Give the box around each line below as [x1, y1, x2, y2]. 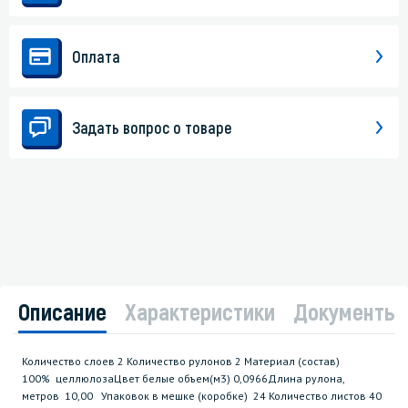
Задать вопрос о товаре [72, 117, 232, 138]
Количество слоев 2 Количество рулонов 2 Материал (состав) [22, 354, 340, 369]
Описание [18, 297, 107, 326]
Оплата [72, 46, 120, 67]
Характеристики [125, 297, 275, 326]
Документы [293, 297, 400, 326]
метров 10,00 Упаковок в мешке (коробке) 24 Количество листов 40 [22, 389, 382, 403]
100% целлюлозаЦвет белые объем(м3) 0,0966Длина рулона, [22, 372, 344, 386]
